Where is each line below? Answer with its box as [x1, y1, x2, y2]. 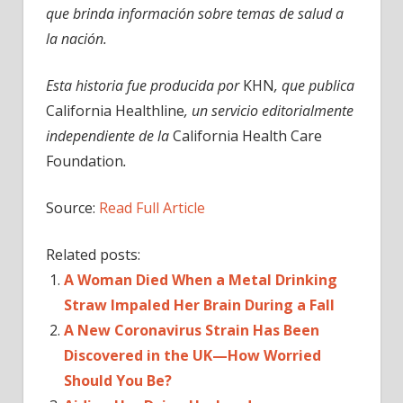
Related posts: [46, 245, 140, 264]
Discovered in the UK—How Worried [64, 345, 321, 365]
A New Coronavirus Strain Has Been [64, 320, 319, 340]
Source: [46, 198, 99, 218]
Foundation [46, 151, 123, 171]
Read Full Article [99, 198, 205, 218]
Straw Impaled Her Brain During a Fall [64, 295, 335, 315]
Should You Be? [64, 371, 172, 390]
